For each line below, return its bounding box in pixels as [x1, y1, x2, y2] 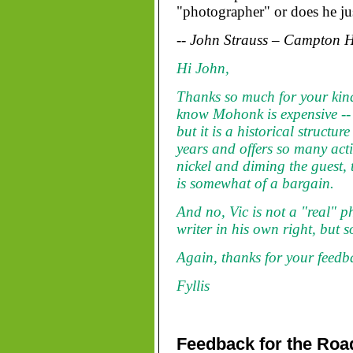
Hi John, [176, 60, 229, 76]
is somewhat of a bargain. [176, 175, 334, 191]
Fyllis [176, 277, 210, 294]
